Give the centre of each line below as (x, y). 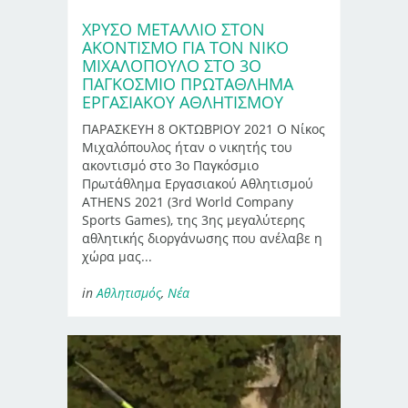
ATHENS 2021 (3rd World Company (188, 201)
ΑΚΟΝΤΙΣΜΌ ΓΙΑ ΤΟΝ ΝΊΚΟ (185, 47)
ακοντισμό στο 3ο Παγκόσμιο (170, 165)
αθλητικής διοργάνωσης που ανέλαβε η (202, 238)
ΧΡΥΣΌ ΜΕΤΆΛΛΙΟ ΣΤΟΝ (173, 29)
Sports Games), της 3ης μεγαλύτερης (194, 219)
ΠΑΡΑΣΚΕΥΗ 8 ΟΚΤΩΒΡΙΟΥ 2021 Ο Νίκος (204, 128)
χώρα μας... (117, 256)
